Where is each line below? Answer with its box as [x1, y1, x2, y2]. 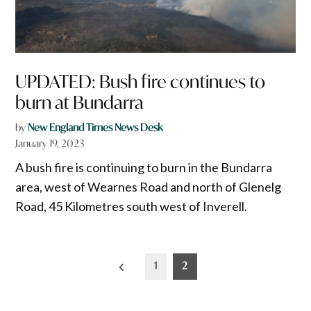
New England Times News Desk [28, 120, 163, 134]
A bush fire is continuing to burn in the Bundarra [15, 159, 273, 175]
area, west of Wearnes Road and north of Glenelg [15, 178, 282, 194]
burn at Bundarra [15, 90, 144, 114]
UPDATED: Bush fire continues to [15, 69, 266, 93]
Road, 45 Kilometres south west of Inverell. [15, 198, 248, 214]
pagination [15, 271, 95, 295]
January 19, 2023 [15, 136, 85, 150]
